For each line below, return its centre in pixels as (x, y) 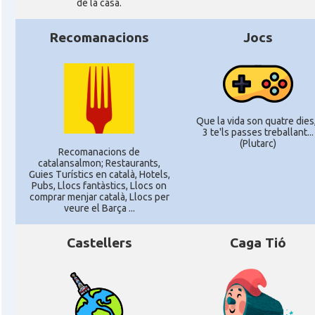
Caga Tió (258, 243)
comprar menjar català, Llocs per (99, 197)
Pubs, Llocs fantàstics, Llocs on (99, 186)
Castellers (99, 243)
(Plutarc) (258, 143)
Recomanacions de (99, 152)
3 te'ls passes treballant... (258, 132)
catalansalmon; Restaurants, (99, 163)
